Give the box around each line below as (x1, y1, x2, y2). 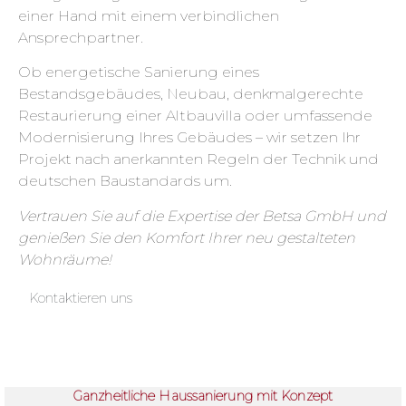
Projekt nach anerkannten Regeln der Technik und (18, 150, 379, 169)
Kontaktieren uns (28, 290, 132, 307)
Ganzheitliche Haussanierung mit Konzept (73, 387, 333, 404)
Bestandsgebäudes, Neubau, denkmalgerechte (18, 85, 363, 103)
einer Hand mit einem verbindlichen (18, 7, 279, 25)
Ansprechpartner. (18, 29, 143, 47)
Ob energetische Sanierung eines (18, 63, 259, 82)
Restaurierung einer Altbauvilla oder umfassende (18, 107, 372, 125)
